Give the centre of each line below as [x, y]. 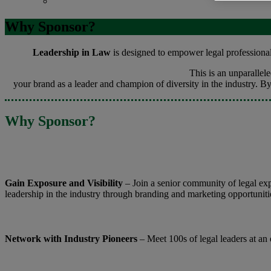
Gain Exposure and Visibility [64, 183]
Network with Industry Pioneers [71, 239]
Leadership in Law [71, 52]
